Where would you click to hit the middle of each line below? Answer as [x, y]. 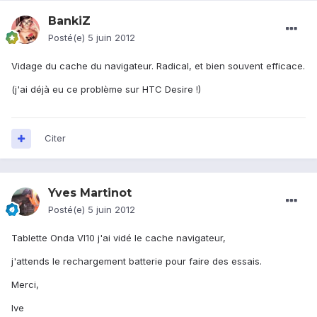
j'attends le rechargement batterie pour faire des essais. [137, 261]
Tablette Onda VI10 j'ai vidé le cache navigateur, [119, 238]
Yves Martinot [90, 193]
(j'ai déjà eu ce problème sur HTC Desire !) [106, 90]
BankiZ [69, 21]
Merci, [25, 285]
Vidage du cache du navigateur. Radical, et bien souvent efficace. [158, 66]
